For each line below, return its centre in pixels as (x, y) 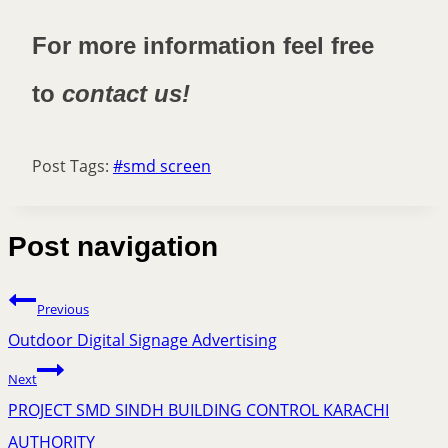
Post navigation (113, 246)
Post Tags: (72, 166)
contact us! (126, 94)
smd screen (167, 166)
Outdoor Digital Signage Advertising (142, 339)
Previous (63, 308)
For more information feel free (203, 46)
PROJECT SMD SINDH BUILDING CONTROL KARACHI (198, 409)
